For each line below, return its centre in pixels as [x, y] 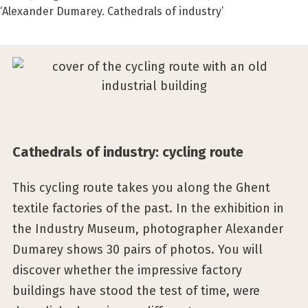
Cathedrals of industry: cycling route [128, 152]
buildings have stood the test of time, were [136, 291]
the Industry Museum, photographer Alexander [148, 229]
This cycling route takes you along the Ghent [141, 188]
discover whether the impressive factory [127, 270]
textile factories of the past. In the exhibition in [148, 208]
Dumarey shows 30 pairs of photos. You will [137, 250]
